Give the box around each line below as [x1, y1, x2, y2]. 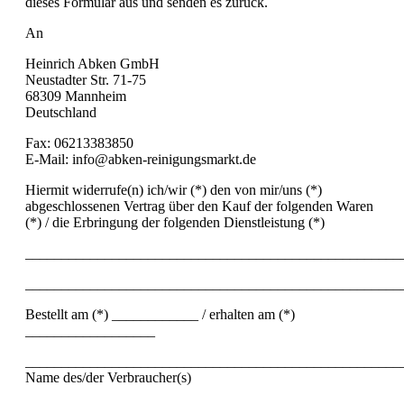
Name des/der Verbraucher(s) [25, 369, 191, 385]
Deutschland [25, 104, 96, 120]
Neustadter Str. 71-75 [25, 71, 146, 87]
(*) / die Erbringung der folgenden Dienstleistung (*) [25, 214, 325, 230]
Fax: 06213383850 [25, 134, 133, 151]
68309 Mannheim [25, 87, 126, 104]
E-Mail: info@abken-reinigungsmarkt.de [25, 151, 256, 167]
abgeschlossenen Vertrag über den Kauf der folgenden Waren [25, 197, 373, 214]
